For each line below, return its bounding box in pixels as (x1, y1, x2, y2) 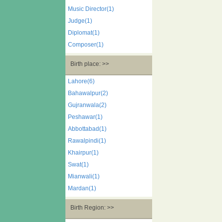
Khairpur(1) (68, 149, 99, 156)
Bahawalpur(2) (68, 90, 108, 97)
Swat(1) (68, 161, 89, 168)
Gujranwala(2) (68, 102, 107, 109)
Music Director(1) (68, 5, 114, 12)
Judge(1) (68, 17, 92, 24)
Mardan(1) (68, 185, 96, 192)
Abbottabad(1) (68, 125, 107, 132)
